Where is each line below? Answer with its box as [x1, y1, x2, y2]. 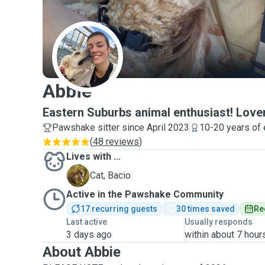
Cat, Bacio [90, 170, 131, 181]
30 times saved [176, 204, 235, 214]
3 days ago [66, 229, 112, 240]
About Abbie [43, 244, 121, 260]
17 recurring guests [80, 204, 157, 214]
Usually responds [185, 217, 253, 227]
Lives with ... [66, 151, 121, 162]
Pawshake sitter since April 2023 [52, 122, 189, 133]
